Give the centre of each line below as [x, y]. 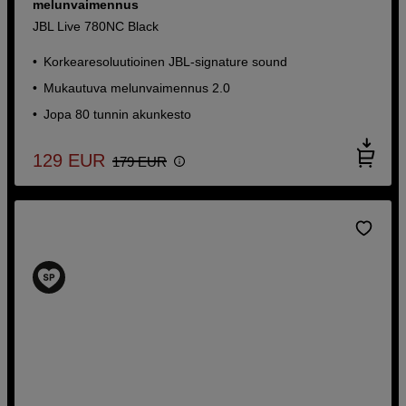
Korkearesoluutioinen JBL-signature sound [166, 61]
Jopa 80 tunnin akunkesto [118, 114]
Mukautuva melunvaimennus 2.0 [137, 87]
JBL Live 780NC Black [96, 26]
